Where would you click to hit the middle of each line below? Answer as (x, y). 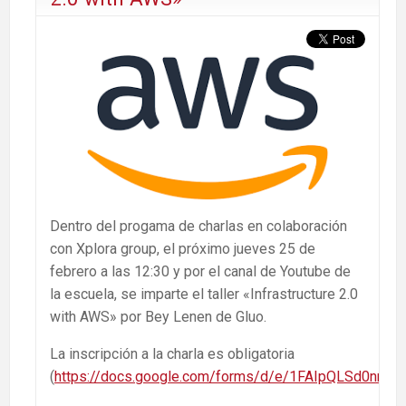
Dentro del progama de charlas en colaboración (198, 226)
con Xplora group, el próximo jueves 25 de (183, 248)
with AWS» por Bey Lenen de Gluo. (158, 316)
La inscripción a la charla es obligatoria (172, 353)
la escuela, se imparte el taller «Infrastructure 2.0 (204, 294)
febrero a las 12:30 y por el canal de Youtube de (200, 271)
